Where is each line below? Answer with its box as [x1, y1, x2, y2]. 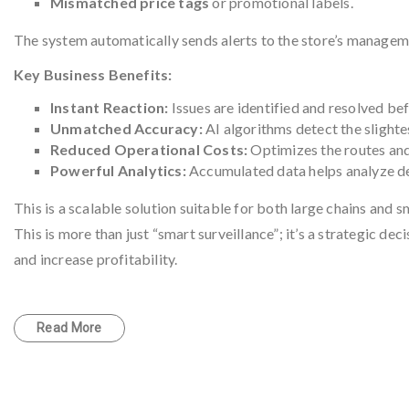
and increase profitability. [14, 250, 178, 267]
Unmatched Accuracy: [50, 120, 203, 137]
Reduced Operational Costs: [50, 141, 248, 158]
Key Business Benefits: [14, 66, 173, 83]
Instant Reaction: [50, 99, 169, 116]
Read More [37, 320, 102, 335]
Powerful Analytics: [50, 162, 186, 179]
